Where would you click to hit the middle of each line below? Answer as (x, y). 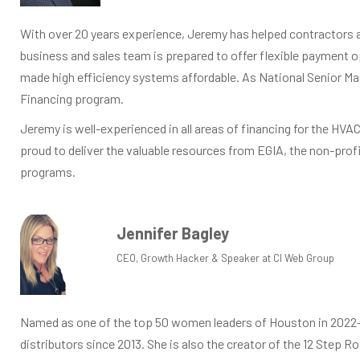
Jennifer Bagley (173, 233)
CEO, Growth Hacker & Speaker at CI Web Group (225, 258)
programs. (48, 172)
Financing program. (72, 99)
